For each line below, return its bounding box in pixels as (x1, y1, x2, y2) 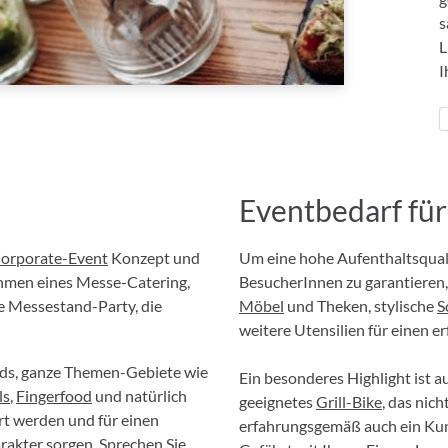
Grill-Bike (316, 392, 382, 411)
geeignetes (239, 392, 316, 411)
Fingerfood (16, 386, 92, 405)
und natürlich (92, 386, 187, 405)
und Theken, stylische (284, 296, 437, 315)
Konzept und (108, 248, 200, 267)
